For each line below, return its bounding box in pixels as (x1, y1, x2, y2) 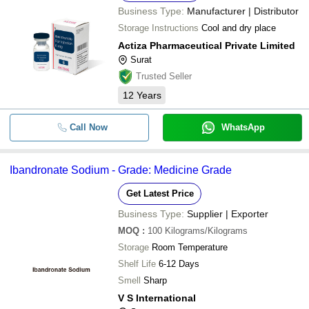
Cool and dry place (201, 23, 276, 33)
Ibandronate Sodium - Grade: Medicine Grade (10, 164, 232, 176)
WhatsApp (221, 122, 265, 132)
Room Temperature (152, 242, 228, 252)
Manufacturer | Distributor (187, 6, 299, 17)
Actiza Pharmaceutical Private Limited (118, 40, 295, 51)
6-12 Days (159, 259, 199, 269)
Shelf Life (118, 259, 156, 269)
